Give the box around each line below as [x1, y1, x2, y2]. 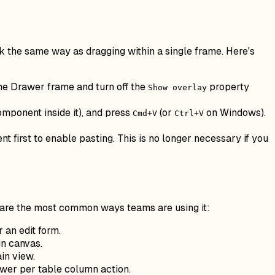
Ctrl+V [174, 109, 204, 118]
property [207, 80, 249, 94]
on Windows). [204, 106, 266, 120]
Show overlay [148, 83, 207, 93]
